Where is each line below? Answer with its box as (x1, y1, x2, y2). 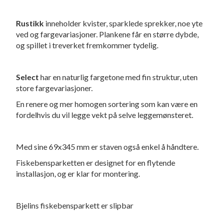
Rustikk (16, 18, 44, 28)
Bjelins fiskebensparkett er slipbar (16, 201, 134, 211)
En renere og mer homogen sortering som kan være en (16, 99, 198, 109)
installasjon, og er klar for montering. (16, 169, 140, 179)
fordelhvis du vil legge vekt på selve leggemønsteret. (16, 110, 194, 120)
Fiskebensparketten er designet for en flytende (16, 158, 176, 168)
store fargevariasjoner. (16, 83, 93, 93)
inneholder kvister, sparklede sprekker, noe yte (44, 18, 203, 28)
